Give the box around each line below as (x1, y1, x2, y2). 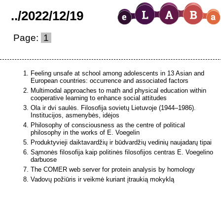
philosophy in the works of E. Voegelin (31, 129, 140, 136)
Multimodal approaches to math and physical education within (31, 87, 207, 94)
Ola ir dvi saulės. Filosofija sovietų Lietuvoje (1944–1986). (31, 104, 196, 111)
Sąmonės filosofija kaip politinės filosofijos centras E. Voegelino (31, 148, 214, 156)
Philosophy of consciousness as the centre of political (31, 121, 185, 129)
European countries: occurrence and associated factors (31, 77, 189, 84)
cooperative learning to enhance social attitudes (31, 94, 167, 102)
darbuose (31, 156, 57, 163)
